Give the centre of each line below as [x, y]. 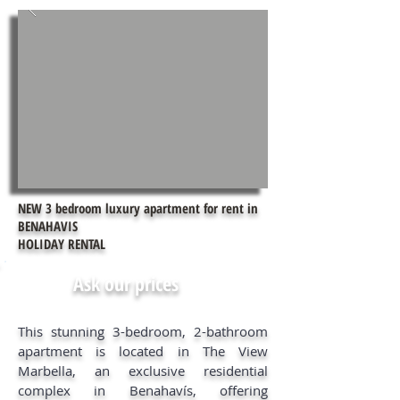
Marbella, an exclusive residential [143, 371]
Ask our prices [126, 283]
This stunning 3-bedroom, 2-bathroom [143, 331]
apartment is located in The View [143, 351]
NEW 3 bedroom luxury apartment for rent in [138, 208]
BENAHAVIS [48, 226]
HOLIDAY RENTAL [62, 244]
